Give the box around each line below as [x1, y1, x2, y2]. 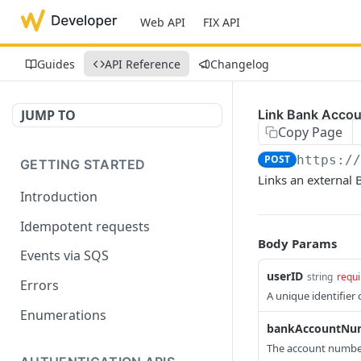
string [307, 270, 333, 284]
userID [267, 268, 303, 284]
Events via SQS [20, 247, 109, 265]
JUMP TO [21, 106, 76, 124]
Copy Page [278, 123, 342, 141]
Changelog [210, 56, 269, 72]
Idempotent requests [20, 217, 150, 235]
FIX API [203, 14, 241, 30]
